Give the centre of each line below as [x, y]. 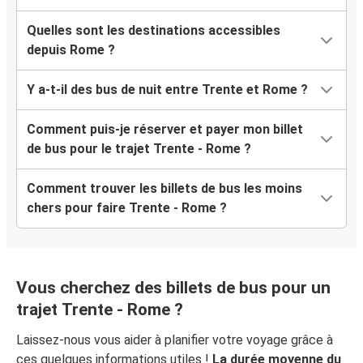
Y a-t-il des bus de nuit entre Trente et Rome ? [167, 90]
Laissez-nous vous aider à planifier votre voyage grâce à [175, 340]
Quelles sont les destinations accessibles [154, 31]
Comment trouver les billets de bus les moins [164, 189]
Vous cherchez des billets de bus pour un [173, 288]
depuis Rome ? [71, 50]
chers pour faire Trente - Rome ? [127, 208]
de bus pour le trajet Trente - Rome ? [139, 149]
